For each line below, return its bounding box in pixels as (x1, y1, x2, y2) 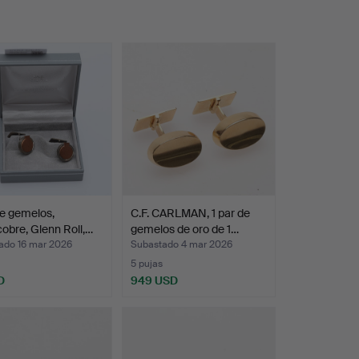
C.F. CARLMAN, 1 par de (130, 206, 250, 221)
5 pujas (130, 257, 163, 271)
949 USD (130, 273, 178, 288)
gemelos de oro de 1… (130, 222, 239, 237)
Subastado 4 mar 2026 (130, 238, 232, 252)
